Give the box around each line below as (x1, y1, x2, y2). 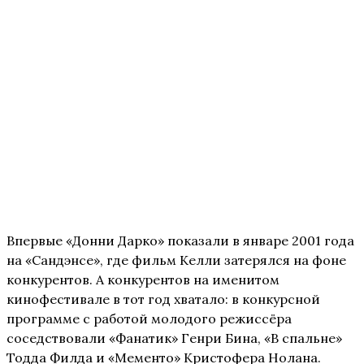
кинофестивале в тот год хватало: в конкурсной (6, 291, 320, 308)
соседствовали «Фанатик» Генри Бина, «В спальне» (6, 330, 342, 347)
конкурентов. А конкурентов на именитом (6, 271, 279, 288)
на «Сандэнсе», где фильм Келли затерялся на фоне (6, 252, 346, 269)
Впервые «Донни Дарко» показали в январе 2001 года (6, 232, 354, 249)
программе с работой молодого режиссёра (6, 310, 292, 327)
